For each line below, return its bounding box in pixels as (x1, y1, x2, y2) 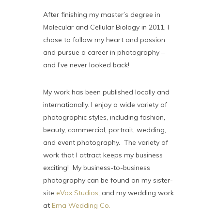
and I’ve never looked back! (43, 61, 129, 69)
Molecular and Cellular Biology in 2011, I (43, 23, 169, 31)
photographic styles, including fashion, (43, 113, 165, 122)
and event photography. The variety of (43, 138, 168, 147)
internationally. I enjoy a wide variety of (43, 100, 167, 109)
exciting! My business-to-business (43, 163, 150, 172)
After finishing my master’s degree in (43, 10, 160, 19)
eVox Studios (56, 188, 98, 197)
